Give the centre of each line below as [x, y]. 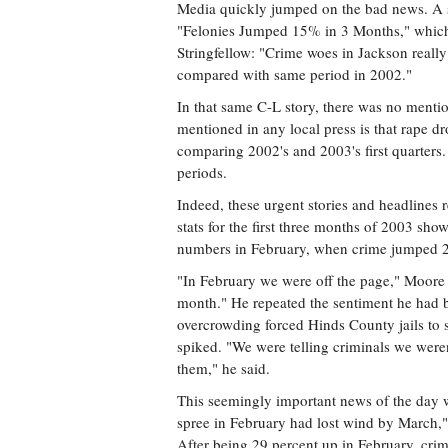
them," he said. [223, 368]
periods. [202, 172]
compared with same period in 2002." [294, 74]
